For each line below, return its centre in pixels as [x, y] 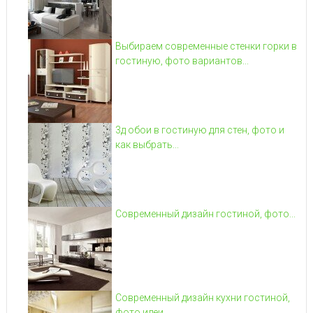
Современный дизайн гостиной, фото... [205, 213]
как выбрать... [147, 144]
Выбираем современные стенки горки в [206, 46]
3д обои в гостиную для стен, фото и [199, 130]
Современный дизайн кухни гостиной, [202, 297]
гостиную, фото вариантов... [182, 60]
